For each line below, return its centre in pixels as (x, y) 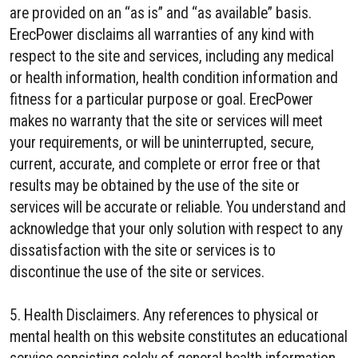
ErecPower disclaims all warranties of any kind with (162, 35)
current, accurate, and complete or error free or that (165, 164)
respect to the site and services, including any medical (172, 56)
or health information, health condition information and (174, 78)
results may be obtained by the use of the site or (155, 186)
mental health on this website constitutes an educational (179, 337)
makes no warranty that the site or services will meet (166, 121)
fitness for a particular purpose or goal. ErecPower (161, 99)
